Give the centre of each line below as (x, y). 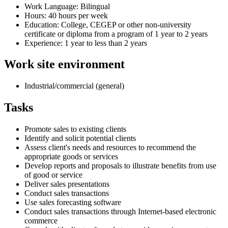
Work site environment (64, 64)
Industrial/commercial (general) (74, 86)
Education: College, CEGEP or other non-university (108, 24)
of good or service (53, 175)
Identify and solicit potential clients (80, 138)
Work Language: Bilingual (67, 6)
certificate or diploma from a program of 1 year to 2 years (116, 34)
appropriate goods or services (71, 157)
